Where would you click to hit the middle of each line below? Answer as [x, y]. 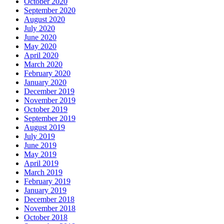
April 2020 [41, 55]
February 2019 [47, 181]
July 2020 [39, 28]
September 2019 [50, 118]
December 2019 [49, 91]
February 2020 [47, 73]
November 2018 [50, 208]
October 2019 [46, 109]
